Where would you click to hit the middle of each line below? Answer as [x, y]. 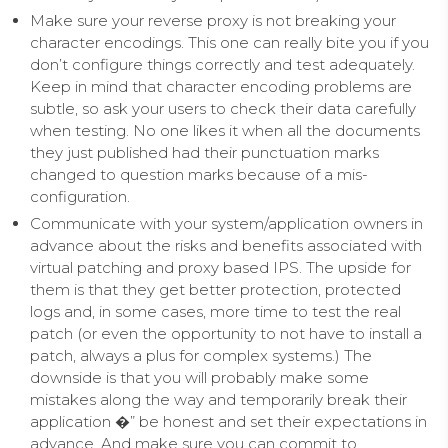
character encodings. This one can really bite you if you [229, 42]
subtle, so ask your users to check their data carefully [223, 108]
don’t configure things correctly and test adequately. [222, 64]
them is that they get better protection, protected [215, 289]
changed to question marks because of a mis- [199, 174]
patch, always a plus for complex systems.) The [201, 355]
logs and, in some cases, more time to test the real [215, 311]
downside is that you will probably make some [199, 377]
